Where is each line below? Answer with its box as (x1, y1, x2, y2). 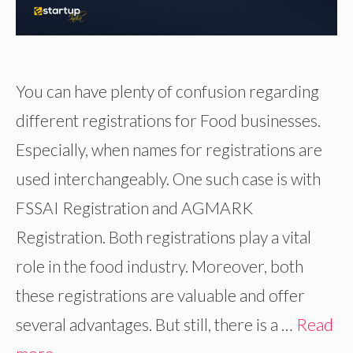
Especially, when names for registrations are (16, 139, 322, 160)
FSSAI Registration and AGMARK (16, 198, 253, 218)
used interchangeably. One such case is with (16, 169, 321, 189)
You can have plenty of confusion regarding (16, 81, 319, 102)
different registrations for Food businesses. (16, 110, 321, 131)
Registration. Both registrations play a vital (16, 227, 311, 247)
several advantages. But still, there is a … (16, 314, 296, 335)
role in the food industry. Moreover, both (16, 256, 303, 277)
